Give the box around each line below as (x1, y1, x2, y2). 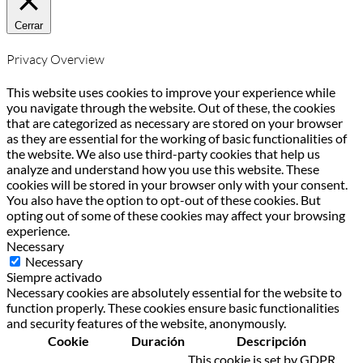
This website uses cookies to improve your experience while (6, 84, 335, 100)
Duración (131, 333, 185, 349)
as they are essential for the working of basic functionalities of (6, 130, 347, 147)
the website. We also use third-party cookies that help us (6, 146, 320, 162)
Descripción (236, 333, 306, 349)
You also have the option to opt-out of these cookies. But (6, 192, 321, 208)
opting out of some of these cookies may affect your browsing (6, 207, 345, 224)
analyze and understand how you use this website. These (6, 161, 319, 177)
